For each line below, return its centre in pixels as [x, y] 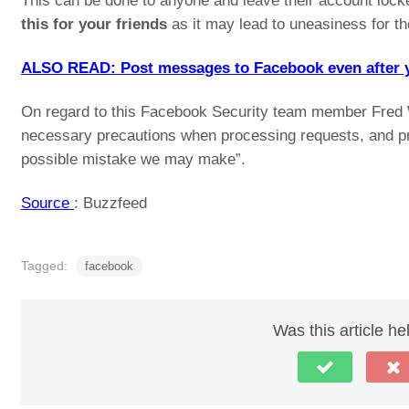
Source [47, 203]
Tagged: [46, 266]
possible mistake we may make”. [133, 159]
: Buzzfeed [110, 203]
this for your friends [94, 24]
